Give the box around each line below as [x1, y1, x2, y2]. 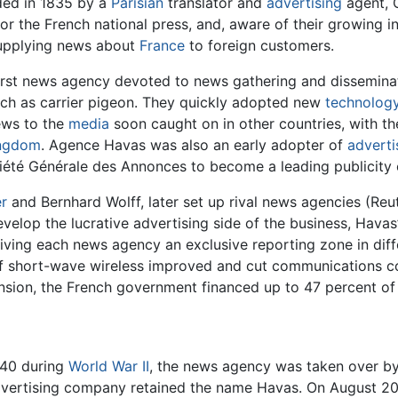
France [139, 36, 185, 54]
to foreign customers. [185, 36, 334, 54]
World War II [68, 357, 149, 376]
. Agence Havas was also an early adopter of [41, 135, 347, 154]
